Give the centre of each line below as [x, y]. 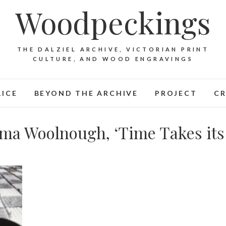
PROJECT [176, 93]
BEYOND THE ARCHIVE [86, 93]
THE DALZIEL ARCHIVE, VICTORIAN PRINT [113, 49]
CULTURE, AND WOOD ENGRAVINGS [113, 59]
